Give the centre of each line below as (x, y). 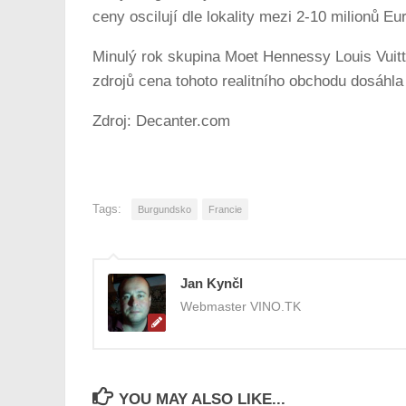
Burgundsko (164, 209)
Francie (225, 209)
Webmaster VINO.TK (241, 306)
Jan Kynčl (212, 283)
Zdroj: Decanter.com (161, 121)
